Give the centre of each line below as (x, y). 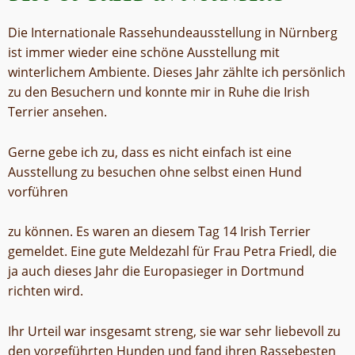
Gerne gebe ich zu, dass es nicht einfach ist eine (150, 152)
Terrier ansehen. (57, 112)
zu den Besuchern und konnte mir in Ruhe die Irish (159, 92)
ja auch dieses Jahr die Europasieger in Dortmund (156, 271)
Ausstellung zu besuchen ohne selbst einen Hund (155, 172)
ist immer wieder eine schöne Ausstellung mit (144, 53)
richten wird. (46, 291)
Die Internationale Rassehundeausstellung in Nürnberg (173, 33)
